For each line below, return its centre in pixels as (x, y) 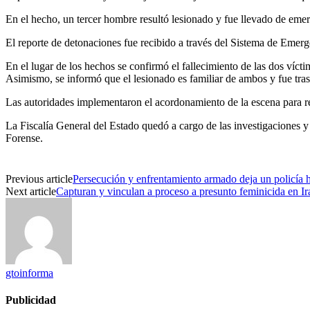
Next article (31, 191)
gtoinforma (29, 273)
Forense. (24, 138)
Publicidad (31, 300)
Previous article (39, 179)
